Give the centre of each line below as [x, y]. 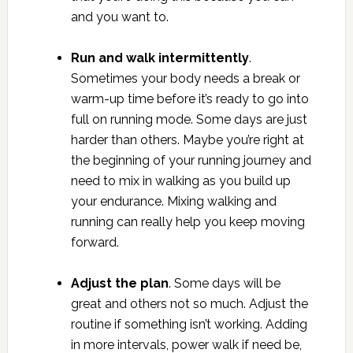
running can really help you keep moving [188, 222]
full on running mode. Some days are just [189, 120]
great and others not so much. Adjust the [189, 304]
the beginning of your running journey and [191, 161]
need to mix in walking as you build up [180, 181]
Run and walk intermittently [160, 58]
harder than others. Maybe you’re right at [187, 140]
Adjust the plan [119, 284]
